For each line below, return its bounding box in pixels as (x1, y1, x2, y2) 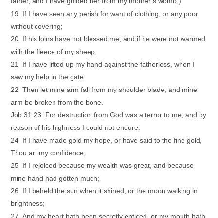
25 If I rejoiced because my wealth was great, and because (11, 162, 194, 169)
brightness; (11, 200, 45, 207)
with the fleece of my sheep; (11, 48, 97, 55)
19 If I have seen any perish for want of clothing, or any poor (11, 10, 199, 18)
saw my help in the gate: (11, 73, 86, 81)
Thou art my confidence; (11, 149, 86, 157)
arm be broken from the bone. (11, 98, 104, 106)
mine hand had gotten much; (11, 174, 100, 182)
